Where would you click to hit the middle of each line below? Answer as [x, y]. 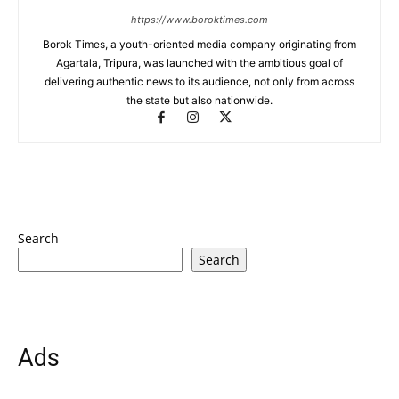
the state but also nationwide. [199, 100]
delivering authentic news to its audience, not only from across [199, 81]
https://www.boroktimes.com [199, 19]
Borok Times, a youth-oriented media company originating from [199, 44]
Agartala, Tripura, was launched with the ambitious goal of [199, 62]
